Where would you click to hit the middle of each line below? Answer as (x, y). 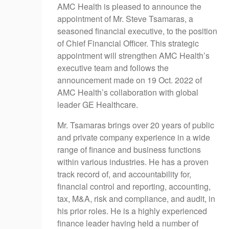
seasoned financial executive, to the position (137, 31)
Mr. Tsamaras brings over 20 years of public (136, 125)
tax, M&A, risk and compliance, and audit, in (136, 199)
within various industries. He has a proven (133, 162)
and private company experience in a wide (134, 138)
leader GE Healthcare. (99, 105)
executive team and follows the (113, 68)
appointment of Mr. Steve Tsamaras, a (125, 19)
